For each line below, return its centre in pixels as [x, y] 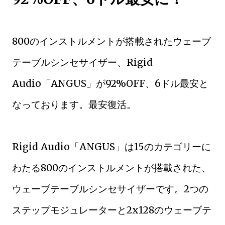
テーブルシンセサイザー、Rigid [82, 62]
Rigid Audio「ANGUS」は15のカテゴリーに [111, 147]
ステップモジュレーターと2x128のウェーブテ [112, 210]
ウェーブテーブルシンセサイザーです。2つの [110, 189]
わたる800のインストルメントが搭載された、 [111, 168]
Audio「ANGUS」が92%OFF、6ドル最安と [110, 83]
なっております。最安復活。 [74, 104]
